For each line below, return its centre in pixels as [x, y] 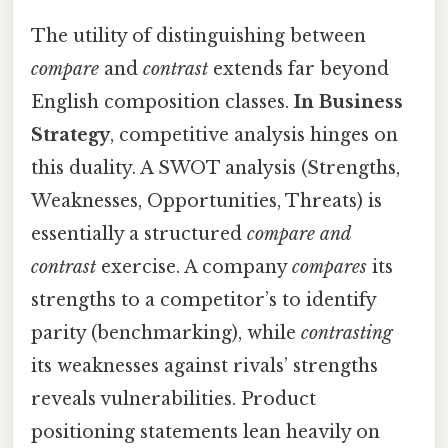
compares [329, 267]
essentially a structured [139, 234]
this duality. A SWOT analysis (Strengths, [215, 168]
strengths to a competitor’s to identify [203, 300]
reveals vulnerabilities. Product [173, 399]
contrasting [347, 333]
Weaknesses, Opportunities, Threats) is [206, 201]
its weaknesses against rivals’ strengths [204, 366]
